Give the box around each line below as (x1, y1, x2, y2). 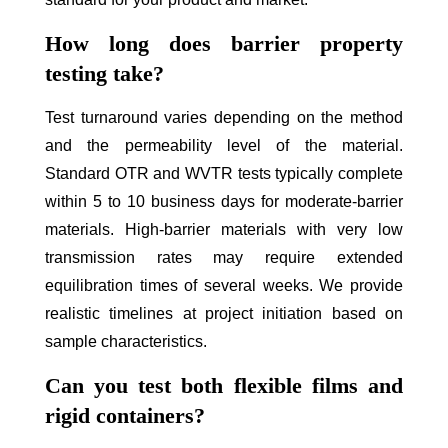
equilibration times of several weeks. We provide (44, 276, 404, 294)
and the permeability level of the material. (44, 136, 404, 154)
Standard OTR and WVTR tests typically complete (44, 164, 404, 182)
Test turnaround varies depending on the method (44, 108, 404, 126)
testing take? (44, 60, 164, 86)
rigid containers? (44, 402, 205, 428)
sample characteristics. (44, 332, 207, 350)
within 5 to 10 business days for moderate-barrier (44, 192, 404, 210)
